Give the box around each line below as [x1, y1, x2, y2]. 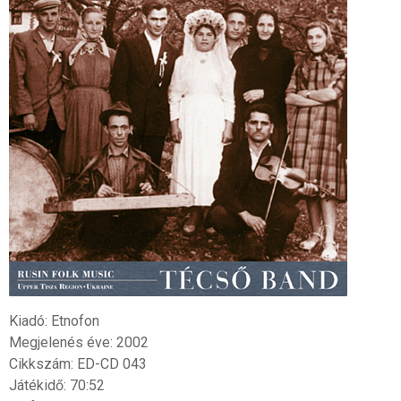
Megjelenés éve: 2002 [8, 333, 149, 351]
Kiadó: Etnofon [8, 311, 99, 329]
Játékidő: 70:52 [8, 376, 105, 394]
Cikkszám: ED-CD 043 [8, 354, 147, 372]
